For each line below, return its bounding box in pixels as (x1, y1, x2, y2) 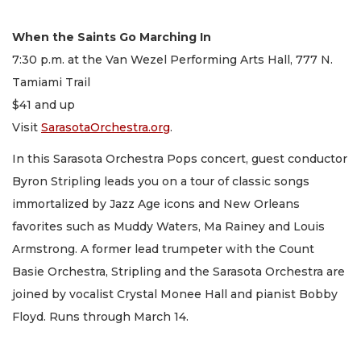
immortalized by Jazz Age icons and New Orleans (12, 196, 300, 211)
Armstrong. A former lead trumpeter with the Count (12, 241, 314, 256)
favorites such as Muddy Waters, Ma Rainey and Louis (12, 218, 325, 234)
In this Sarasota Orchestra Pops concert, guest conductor (12, 151, 347, 166)
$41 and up (12, 98, 75, 113)
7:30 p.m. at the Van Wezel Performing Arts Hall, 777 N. (12, 52, 333, 68)
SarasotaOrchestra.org (41, 120, 170, 135)
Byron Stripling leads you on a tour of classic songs (12, 173, 309, 189)
